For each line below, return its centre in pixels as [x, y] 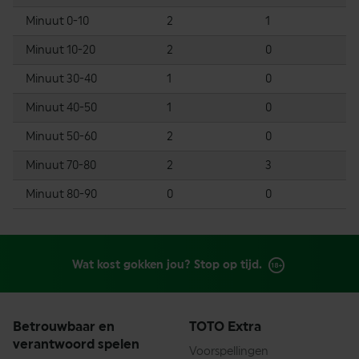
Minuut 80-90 [61, 194]
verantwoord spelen [76, 344]
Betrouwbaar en [64, 326]
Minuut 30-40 [61, 78]
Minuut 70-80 [61, 165]
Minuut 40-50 [61, 107]
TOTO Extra [225, 326]
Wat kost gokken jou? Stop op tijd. [167, 265]
